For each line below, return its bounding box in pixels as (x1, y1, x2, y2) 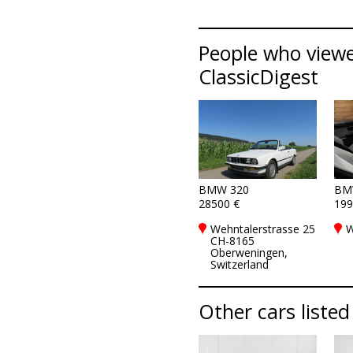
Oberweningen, (210, 245, 288, 260)
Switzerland (210, 257, 269, 272)
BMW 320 (198, 182, 249, 197)
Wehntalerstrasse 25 (210, 221, 315, 236)
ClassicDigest (198, 63, 318, 90)
